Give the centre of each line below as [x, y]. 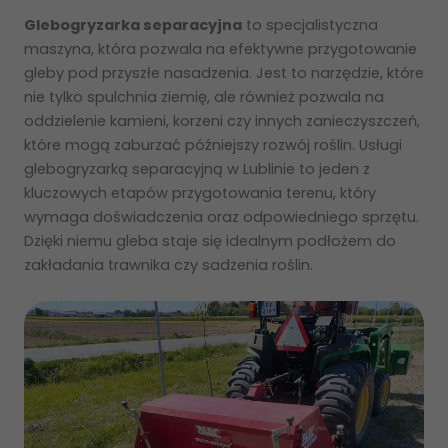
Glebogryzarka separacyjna [133, 25]
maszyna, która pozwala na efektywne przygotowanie [220, 49]
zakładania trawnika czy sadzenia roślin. [168, 265]
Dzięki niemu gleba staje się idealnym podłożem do [210, 241]
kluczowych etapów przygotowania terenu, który [200, 193]
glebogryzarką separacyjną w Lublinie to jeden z [197, 169]
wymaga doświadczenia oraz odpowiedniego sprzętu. [221, 217]
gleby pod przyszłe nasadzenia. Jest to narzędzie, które [224, 73]
